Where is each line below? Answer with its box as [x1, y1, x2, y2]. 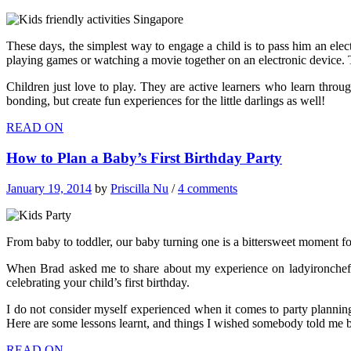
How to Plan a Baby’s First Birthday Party [6, 150, 282, 167]
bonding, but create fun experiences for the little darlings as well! [6, 94, 325, 108]
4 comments [178, 181, 237, 195]
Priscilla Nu [110, 181, 168, 195]
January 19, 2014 [6, 181, 92, 195]
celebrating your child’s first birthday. [6, 275, 190, 289]
